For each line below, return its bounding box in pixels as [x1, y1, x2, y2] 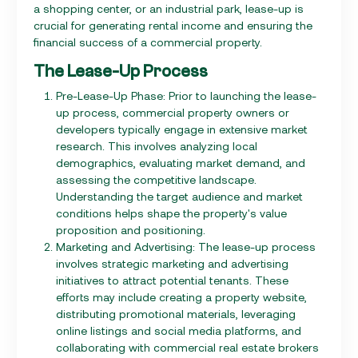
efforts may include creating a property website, [56, 289, 307, 304]
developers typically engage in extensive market [56, 121, 308, 136]
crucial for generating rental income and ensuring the [34, 18, 312, 32]
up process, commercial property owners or [56, 105, 289, 119]
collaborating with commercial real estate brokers [56, 340, 319, 354]
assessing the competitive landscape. [56, 172, 257, 186]
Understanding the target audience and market [56, 189, 303, 203]
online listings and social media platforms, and [56, 323, 301, 337]
